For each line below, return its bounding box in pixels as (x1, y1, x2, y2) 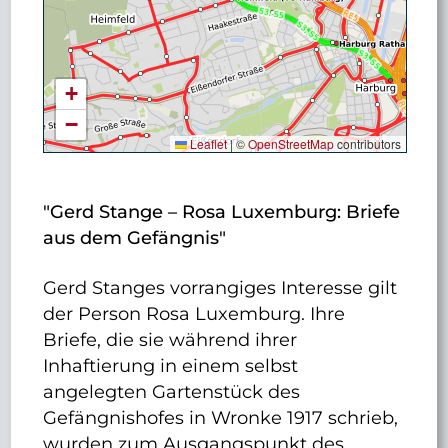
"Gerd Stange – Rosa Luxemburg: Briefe (43, 201, 401, 223)
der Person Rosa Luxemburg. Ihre (43, 302, 346, 324)
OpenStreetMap (247, 134, 334, 152)
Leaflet (186, 134, 227, 152)
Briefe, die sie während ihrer (43, 328, 298, 350)
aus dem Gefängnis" (43, 227, 227, 249)
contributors (333, 134, 401, 152)
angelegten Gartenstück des (43, 380, 301, 402)
